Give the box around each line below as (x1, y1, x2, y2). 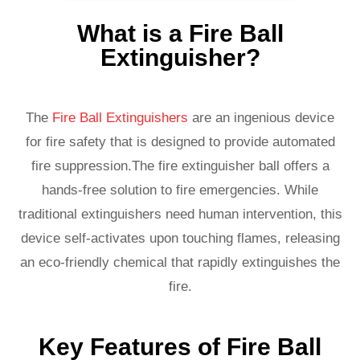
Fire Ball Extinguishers (52, 110, 188, 126)
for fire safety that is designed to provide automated (25, 134, 335, 150)
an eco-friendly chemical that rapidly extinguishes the (20, 255, 340, 271)
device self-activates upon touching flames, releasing (20, 231, 340, 247)
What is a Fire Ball (76, 20, 284, 47)
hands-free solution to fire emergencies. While (42, 182, 318, 198)
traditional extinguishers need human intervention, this (18, 207, 342, 223)
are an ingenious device (188, 110, 334, 126)
